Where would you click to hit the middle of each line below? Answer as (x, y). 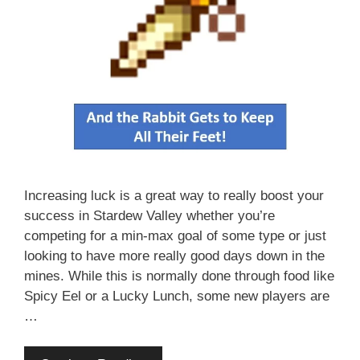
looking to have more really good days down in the (174, 256)
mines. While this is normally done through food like (179, 276)
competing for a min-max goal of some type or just (175, 235)
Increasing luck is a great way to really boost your (174, 195)
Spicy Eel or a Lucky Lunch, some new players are (177, 296)
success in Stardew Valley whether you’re (149, 215)
